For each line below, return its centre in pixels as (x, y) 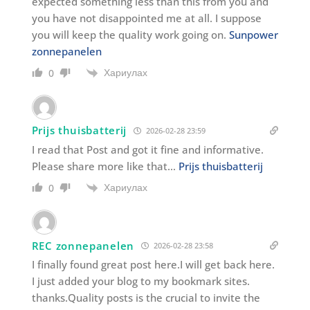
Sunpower (253, 34)
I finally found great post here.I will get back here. (153, 265)
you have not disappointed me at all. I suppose (146, 18)
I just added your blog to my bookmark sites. (140, 281)
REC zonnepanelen (83, 245)
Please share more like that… (105, 166)
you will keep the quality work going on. (130, 34)
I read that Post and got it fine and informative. (147, 149)
